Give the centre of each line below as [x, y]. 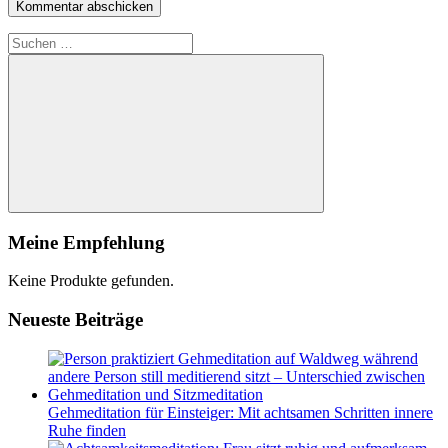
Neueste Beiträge [75, 320]
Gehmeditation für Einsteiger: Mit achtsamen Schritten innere [240, 412]
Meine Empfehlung [86, 242]
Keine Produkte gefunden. [91, 281]
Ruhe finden [87, 430]
